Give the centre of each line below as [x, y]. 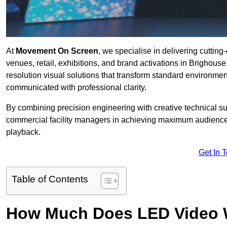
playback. [23, 132]
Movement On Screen [57, 51]
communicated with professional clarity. [76, 88]
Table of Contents [50, 179]
